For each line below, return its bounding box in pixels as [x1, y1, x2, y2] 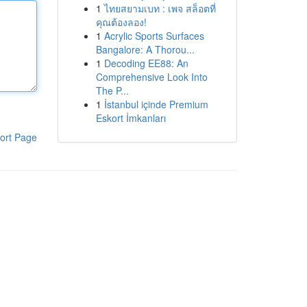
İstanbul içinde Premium [103, 97, 208, 111]
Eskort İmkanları [95, 111, 166, 125]
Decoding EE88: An [103, 56, 188, 70]
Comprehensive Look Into [95, 70, 208, 84]
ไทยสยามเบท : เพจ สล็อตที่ [103, 1, 216, 15]
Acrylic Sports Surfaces [103, 29, 204, 42]
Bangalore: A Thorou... [95, 42, 195, 56]
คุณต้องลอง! [95, 15, 147, 29]
